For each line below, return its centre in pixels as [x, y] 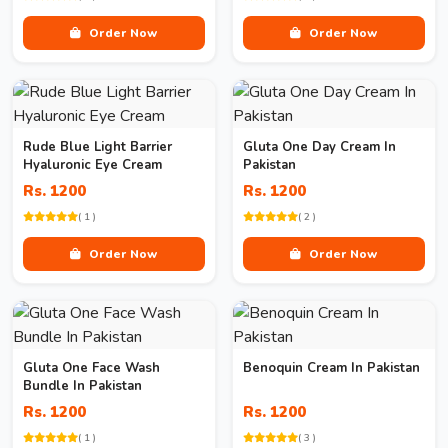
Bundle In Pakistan [82, 386]
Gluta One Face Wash [91, 368]
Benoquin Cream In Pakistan [331, 368]
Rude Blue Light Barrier [97, 147]
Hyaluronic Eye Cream [92, 165]
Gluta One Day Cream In [319, 147]
